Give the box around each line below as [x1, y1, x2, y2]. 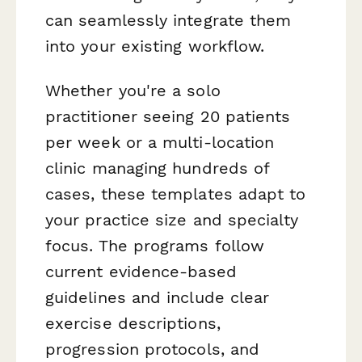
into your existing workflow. [45, 36, 265, 56]
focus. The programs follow [45, 235, 265, 255]
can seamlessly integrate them [45, 10, 292, 30]
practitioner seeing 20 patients [45, 106, 291, 126]
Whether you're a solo [45, 80, 221, 100]
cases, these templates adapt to [45, 183, 306, 204]
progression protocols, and [45, 339, 260, 359]
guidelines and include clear [45, 287, 270, 307]
